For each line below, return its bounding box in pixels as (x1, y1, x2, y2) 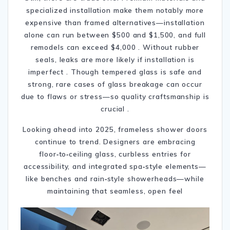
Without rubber (143, 43, 200, 52)
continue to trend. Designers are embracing (34, 137, 196, 146)
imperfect (28, 67, 64, 76)
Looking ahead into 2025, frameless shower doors (23, 125, 207, 134)
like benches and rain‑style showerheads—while (26, 174, 204, 183)
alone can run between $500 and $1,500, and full (24, 30, 206, 40)
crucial (101, 104, 125, 113)
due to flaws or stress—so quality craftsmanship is (21, 92, 209, 101)
